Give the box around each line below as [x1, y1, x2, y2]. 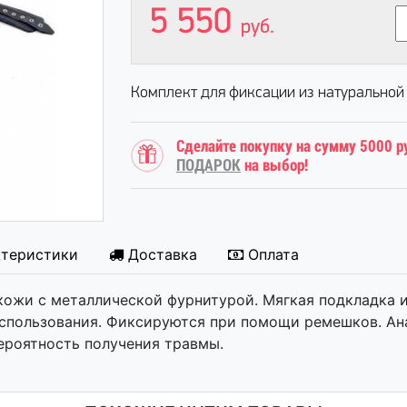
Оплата [248, 245, 299, 263]
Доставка [128, 245, 197, 263]
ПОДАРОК [176, 155, 241, 174]
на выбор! [241, 155, 308, 174]
